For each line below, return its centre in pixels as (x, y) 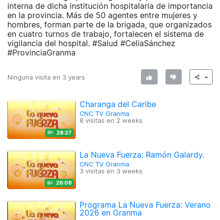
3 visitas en (98, 171)
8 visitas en (98, 121)
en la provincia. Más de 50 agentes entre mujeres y (102, 15)
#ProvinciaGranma (41, 53)
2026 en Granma (111, 212)
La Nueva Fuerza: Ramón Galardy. (142, 154)
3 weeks (130, 171)
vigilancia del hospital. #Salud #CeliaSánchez (91, 43)
